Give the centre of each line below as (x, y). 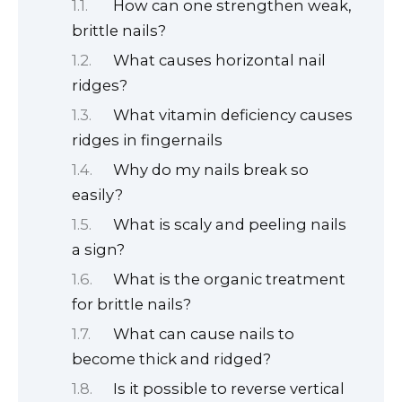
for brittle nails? (131, 304)
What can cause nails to (204, 333)
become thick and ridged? (171, 358)
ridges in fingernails (147, 140)
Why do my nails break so (211, 170)
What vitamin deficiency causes (233, 115)
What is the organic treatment (230, 279)
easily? (97, 195)
